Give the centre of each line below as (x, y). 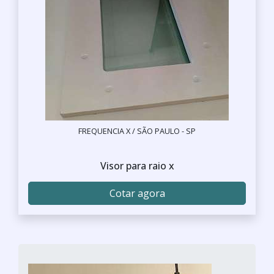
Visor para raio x (137, 166)
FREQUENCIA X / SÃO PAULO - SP (137, 131)
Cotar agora (137, 193)
